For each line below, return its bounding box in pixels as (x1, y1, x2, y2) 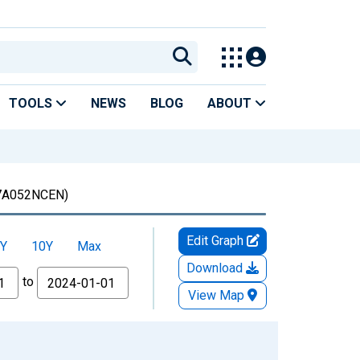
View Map (188, 287, 244, 303)
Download (186, 260, 246, 276)
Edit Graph (186, 232, 247, 248)
